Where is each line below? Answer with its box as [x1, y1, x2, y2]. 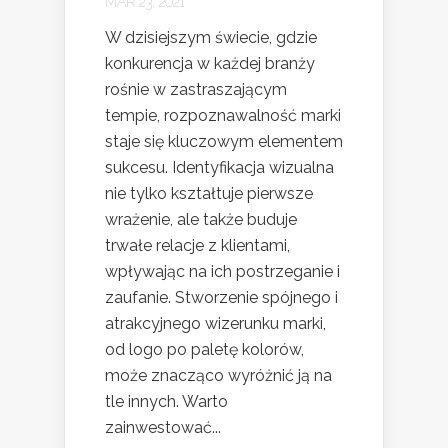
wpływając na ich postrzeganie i [105, 261, 340, 281]
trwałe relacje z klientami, [105, 235, 290, 255]
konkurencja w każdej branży [105, 53, 315, 73]
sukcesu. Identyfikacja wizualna [105, 157, 334, 177]
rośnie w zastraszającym [105, 79, 287, 99]
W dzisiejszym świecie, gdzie [105, 27, 317, 47]
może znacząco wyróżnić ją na [105, 365, 332, 385]
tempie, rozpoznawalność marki [105, 105, 341, 125]
